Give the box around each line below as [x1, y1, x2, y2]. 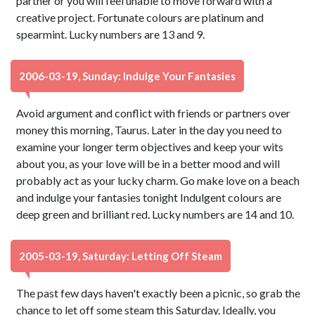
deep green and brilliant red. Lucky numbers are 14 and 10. [16, 207, 295, 221]
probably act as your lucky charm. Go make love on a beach [16, 174, 300, 187]
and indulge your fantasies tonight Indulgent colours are [16, 191, 282, 204]
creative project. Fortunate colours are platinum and [16, 11, 264, 24]
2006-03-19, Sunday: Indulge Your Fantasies [19, 70, 236, 82]
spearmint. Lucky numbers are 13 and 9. [16, 27, 205, 41]
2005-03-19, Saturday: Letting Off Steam [19, 250, 222, 262]
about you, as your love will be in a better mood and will [16, 157, 281, 170]
